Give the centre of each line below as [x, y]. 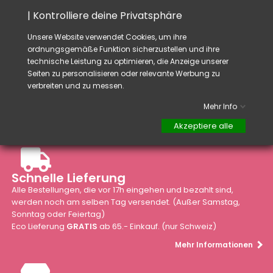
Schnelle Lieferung [69, 178]
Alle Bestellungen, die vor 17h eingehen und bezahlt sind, [123, 190]
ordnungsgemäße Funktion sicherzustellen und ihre [123, 49]
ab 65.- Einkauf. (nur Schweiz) [157, 226]
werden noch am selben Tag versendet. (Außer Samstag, [126, 202]
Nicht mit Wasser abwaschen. [97, 9]
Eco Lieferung [39, 226]
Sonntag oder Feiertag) [58, 214]
